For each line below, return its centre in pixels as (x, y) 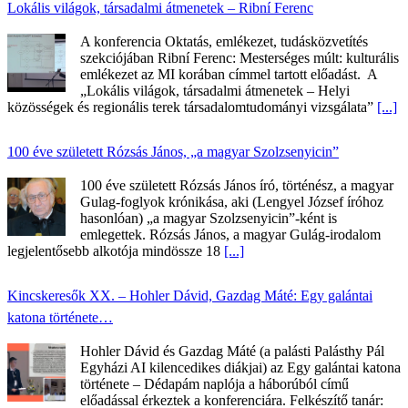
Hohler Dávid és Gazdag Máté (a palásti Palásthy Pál (232, 352)
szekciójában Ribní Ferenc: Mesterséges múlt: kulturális (240, 58)
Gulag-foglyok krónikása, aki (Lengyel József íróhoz (232, 202)
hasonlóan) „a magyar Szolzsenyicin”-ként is (209, 219)
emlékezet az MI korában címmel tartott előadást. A (229, 75)
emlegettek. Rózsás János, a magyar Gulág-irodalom (230, 235)
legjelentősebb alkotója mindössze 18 (116, 251)
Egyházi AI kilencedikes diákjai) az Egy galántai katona (240, 368)
